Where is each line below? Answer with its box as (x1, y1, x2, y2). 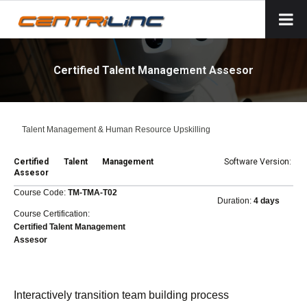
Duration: (217, 195, 254, 206)
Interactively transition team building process (14, 288, 229, 301)
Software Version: (224, 156, 293, 167)
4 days (254, 195, 280, 206)
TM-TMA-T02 (68, 187, 117, 197)
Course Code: (14, 187, 68, 197)
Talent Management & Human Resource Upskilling (21, 124, 210, 134)
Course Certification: (14, 208, 92, 219)
